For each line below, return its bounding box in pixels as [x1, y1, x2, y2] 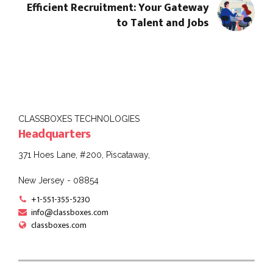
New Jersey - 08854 [18, 175, 99, 186]
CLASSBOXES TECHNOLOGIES [18, 113, 140, 124]
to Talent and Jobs [116, 14, 209, 33]
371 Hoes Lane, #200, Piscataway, [18, 150, 150, 160]
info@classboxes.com [31, 205, 108, 219]
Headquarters [18, 124, 91, 145]
